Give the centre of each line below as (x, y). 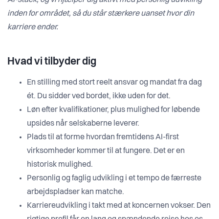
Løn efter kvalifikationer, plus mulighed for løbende (113, 110)
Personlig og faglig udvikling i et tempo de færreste (114, 179)
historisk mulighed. (60, 165)
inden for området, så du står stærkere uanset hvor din (101, 14)
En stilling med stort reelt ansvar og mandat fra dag (114, 83)
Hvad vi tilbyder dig (52, 62)
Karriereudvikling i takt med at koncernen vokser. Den (119, 206)
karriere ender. (33, 28)
